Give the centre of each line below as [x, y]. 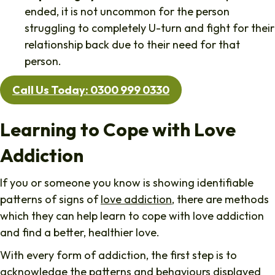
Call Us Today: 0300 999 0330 [91, 90]
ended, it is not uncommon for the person [127, 11]
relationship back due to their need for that [132, 44]
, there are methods [220, 199]
